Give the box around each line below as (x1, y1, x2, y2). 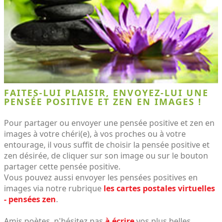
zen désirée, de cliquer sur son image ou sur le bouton (4, 150, 208, 161)
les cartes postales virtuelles (104, 182, 215, 194)
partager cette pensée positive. (4, 161, 120, 172)
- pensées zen (4, 193, 56, 205)
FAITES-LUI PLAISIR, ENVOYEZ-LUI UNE (4, 86, 209, 99)
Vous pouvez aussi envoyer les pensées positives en (4, 171, 198, 183)
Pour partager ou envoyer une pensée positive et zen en (4, 117, 215, 128)
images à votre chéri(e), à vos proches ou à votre (4, 128, 186, 139)
